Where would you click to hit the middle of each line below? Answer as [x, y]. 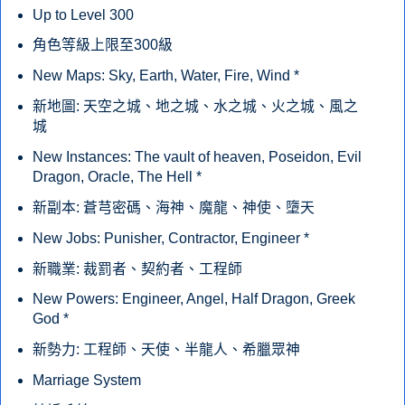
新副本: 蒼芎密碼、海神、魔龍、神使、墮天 [173, 207]
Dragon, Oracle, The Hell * [117, 176]
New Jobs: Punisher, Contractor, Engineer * [170, 238]
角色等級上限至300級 [102, 45]
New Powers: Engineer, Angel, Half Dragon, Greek [193, 299]
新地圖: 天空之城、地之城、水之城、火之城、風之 [195, 107]
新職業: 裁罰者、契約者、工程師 [137, 268]
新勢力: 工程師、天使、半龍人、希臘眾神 [166, 350]
